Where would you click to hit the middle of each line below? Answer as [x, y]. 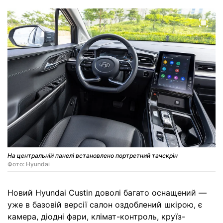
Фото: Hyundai [29, 164]
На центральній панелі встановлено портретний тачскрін [93, 155]
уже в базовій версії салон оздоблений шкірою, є [105, 204]
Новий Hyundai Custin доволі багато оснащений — [107, 192]
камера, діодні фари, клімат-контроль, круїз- [96, 216]
